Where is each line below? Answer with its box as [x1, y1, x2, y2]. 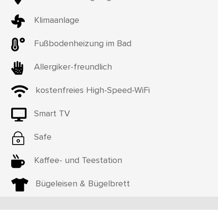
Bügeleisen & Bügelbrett [35, 178, 130, 189]
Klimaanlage [34, 14, 79, 25]
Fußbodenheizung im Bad [34, 37, 131, 49]
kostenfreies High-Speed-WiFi [35, 84, 150, 95]
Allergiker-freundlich [34, 61, 112, 72]
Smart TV [34, 108, 70, 119]
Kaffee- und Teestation [34, 154, 122, 165]
